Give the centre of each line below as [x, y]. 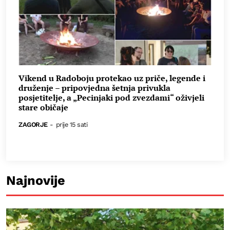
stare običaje [43, 108]
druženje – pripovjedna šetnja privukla [94, 88]
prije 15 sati [72, 124]
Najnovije [36, 180]
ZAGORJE [33, 124]
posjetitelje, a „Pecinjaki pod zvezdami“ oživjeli [111, 98]
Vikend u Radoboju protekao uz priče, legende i [112, 78]
